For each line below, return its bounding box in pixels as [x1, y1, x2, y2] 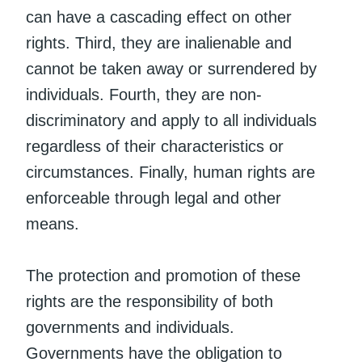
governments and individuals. [26, 318, 234, 336]
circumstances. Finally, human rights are [26, 162, 315, 181]
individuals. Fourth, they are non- [26, 85, 262, 103]
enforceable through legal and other [26, 188, 281, 207]
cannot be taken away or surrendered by [26, 59, 317, 78]
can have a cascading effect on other [26, 7, 292, 26]
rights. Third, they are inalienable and [26, 33, 292, 52]
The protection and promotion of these [26, 266, 301, 284]
